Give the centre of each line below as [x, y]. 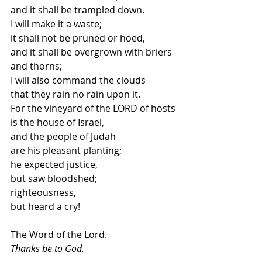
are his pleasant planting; [67, 150]
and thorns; [37, 66]
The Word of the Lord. [59, 235]
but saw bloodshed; [55, 178]
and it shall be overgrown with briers [92, 52]
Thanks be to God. [47, 249]
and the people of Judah [63, 136]
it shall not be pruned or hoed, [78, 38]
